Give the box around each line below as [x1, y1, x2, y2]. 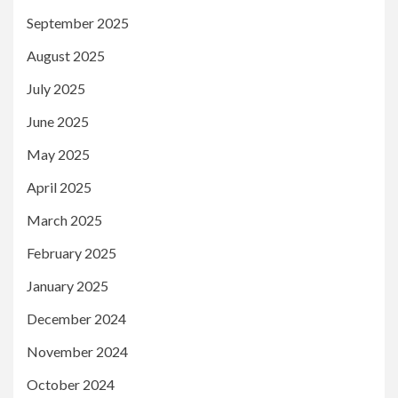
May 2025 [27, 146, 90, 163]
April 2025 [27, 179, 92, 196]
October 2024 [27, 376, 115, 394]
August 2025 [27, 47, 105, 65]
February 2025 [27, 244, 116, 262]
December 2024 [27, 310, 126, 328]
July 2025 [27, 80, 85, 98]
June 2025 [27, 113, 89, 131]
